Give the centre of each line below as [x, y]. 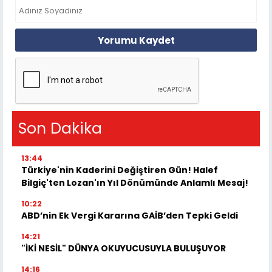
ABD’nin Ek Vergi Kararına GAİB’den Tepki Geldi [130, 216]
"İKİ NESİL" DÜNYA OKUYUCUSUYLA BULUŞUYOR [124, 249]
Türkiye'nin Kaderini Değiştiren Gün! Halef [120, 170]
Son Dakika [60, 129]
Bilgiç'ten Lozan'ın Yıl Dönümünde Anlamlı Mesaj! [135, 183]
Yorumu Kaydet [136, 40]
